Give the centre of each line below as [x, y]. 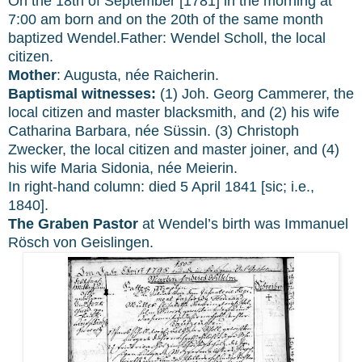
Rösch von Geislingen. [83, 242]
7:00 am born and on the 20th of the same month [166, 19]
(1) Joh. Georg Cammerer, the [255, 93]
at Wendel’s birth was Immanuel [243, 223]
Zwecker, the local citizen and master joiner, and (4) [174, 149]
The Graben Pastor [73, 223]
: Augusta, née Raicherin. [138, 75]
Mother [32, 75]
